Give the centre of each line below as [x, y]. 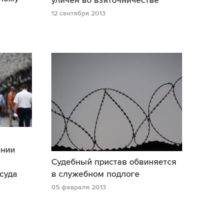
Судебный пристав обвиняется [114, 162]
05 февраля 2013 [79, 187]
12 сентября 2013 [78, 14]
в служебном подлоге [95, 174]
